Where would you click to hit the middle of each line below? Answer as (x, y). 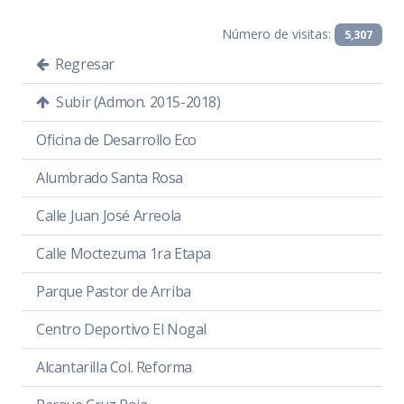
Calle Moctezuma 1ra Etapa (124, 254)
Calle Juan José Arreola (109, 216)
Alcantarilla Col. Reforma (114, 367)
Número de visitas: (279, 33)
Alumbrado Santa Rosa (110, 178)
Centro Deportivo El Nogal (121, 330)
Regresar (83, 64)
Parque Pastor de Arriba (114, 292)
